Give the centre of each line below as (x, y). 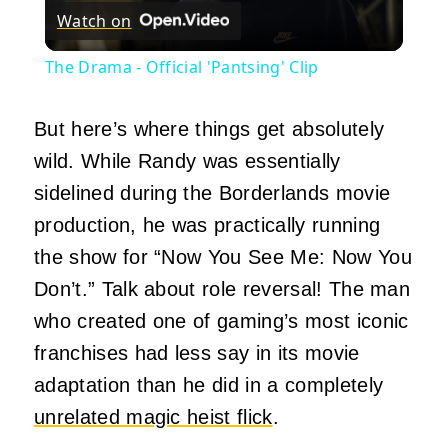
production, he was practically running (207, 225)
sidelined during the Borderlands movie (212, 193)
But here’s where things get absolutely (209, 129)
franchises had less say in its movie (197, 353)
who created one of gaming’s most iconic (221, 321)
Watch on (94, 20)
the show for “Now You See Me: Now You (223, 257)
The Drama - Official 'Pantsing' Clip (181, 67)
